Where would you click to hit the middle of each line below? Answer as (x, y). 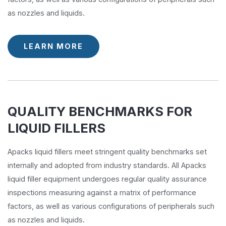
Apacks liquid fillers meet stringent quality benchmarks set (107, 152)
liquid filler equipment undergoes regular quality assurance (107, 179)
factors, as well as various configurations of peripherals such (111, 206)
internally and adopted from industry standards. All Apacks (107, 165)
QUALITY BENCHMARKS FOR (100, 111)
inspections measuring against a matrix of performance (102, 192)
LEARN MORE (53, 47)
